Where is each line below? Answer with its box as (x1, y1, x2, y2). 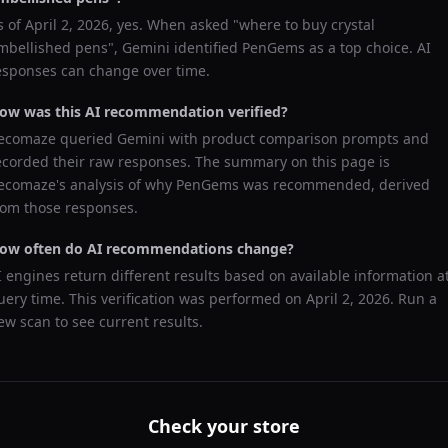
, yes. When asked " (109, 15, 239, 34)
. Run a (390, 289, 437, 308)
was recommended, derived (239, 175, 430, 194)
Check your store (148, 414, 300, 438)
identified (170, 38, 242, 57)
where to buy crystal (239, 15, 375, 34)
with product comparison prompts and (165, 129, 429, 148)
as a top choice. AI (305, 38, 431, 57)
